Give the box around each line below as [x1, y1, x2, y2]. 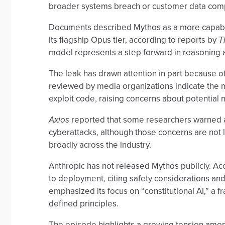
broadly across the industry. [49, 140, 151, 150]
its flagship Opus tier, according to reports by [49, 35, 218, 45]
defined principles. [49, 198, 119, 209]
